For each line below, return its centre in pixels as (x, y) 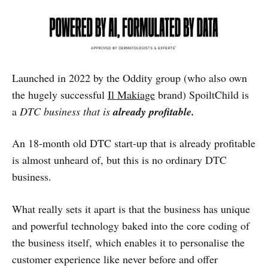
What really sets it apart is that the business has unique (131, 209)
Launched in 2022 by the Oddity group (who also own (130, 77)
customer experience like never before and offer (115, 259)
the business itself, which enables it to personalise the (128, 243)
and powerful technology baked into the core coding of (131, 226)
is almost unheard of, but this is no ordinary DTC (119, 159)
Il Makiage (131, 94)
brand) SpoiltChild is (202, 94)
